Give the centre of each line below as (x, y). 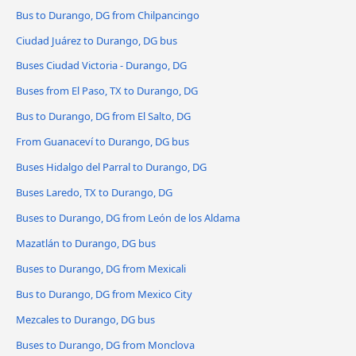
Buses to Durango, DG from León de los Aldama (128, 218)
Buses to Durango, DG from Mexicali (101, 269)
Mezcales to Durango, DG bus (85, 319)
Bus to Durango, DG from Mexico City (104, 294)
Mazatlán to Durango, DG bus (86, 244)
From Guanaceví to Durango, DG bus (103, 142)
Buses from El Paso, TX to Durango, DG (107, 91)
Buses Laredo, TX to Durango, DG (94, 193)
